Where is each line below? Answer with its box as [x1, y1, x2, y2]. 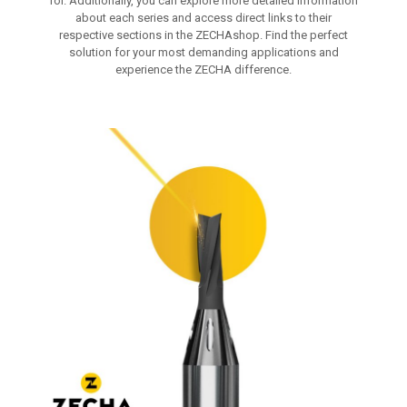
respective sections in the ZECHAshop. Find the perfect [59, 28, 348, 42]
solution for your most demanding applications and [68, 45, 339, 59]
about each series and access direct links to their [75, 11, 332, 25]
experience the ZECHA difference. [115, 63, 292, 76]
